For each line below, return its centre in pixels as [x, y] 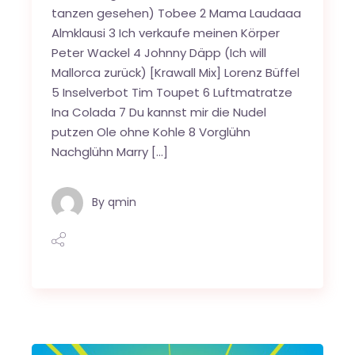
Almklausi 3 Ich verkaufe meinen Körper [166, 32]
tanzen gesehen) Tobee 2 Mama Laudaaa [177, 13]
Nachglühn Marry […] [110, 151]
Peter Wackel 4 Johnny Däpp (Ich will [159, 52]
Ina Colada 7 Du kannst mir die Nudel [159, 112]
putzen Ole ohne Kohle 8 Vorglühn [151, 132]
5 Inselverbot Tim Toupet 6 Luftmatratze [172, 92]
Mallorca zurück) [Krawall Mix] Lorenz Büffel [176, 72]
